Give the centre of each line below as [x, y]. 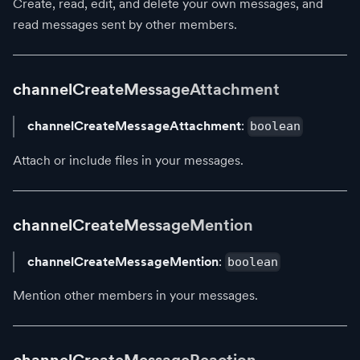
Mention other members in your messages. [135, 296]
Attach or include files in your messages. [128, 160]
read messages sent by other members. [125, 24]
